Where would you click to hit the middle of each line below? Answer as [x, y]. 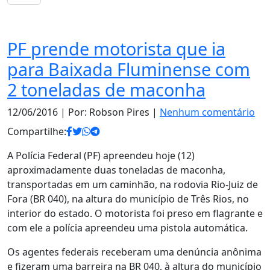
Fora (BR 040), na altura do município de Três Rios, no [128, 199]
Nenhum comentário [207, 112]
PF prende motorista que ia [116, 49]
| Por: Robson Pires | [109, 112]
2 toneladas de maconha [106, 89]
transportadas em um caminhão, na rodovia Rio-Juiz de [133, 184]
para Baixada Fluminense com [129, 69]
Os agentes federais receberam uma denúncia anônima [134, 252]
